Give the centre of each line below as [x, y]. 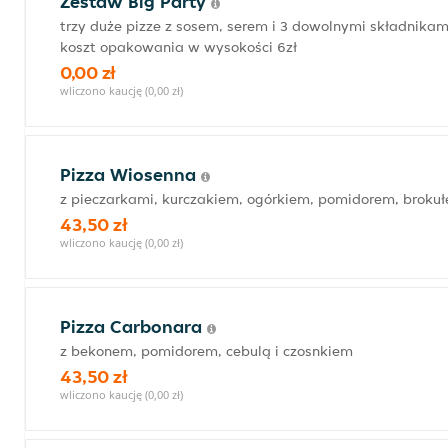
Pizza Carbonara [133, 326]
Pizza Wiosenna [130, 174]
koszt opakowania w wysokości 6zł [178, 47]
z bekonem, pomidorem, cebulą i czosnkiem [206, 351]
